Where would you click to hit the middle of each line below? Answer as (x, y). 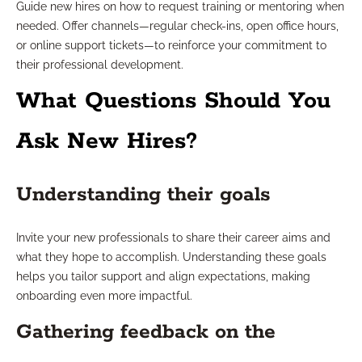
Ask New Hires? (107, 142)
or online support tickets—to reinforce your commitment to (171, 46)
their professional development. (100, 65)
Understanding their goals (143, 195)
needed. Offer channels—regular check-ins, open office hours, (177, 26)
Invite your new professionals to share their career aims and (173, 238)
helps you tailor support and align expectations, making (163, 277)
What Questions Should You (173, 101)
